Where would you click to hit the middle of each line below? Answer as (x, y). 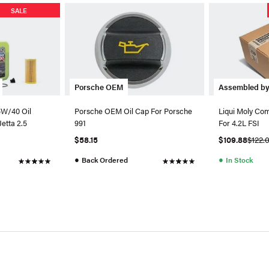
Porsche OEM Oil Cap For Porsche (133, 111)
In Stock (240, 160)
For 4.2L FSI (239, 123)
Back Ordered (104, 160)
